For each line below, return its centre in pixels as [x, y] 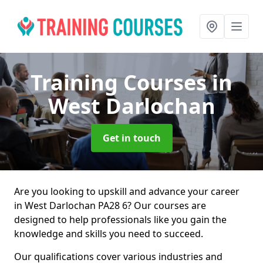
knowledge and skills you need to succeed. [109, 234]
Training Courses [121, 82]
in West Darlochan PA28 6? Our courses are [110, 205]
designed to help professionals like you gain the [120, 220]
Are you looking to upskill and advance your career [127, 191]
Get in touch [131, 138]
